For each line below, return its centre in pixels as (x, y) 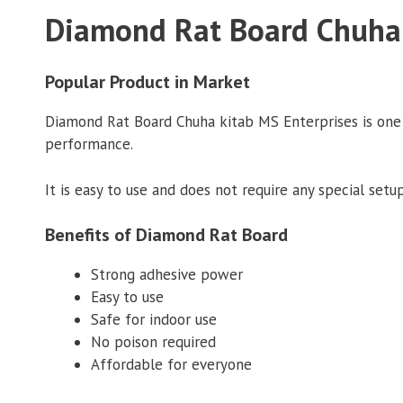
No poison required (153, 342)
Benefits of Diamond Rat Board (166, 235)
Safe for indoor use (154, 320)
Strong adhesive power (167, 275)
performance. (89, 144)
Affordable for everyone (171, 365)
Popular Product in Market (148, 82)
